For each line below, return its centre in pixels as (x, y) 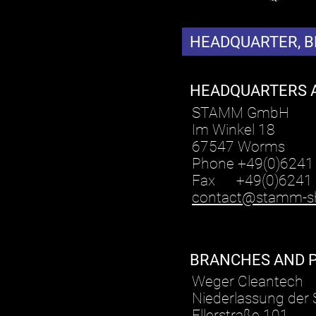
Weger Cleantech (248, 282)
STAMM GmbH (241, 113)
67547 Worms (239, 146)
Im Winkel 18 (234, 129)
